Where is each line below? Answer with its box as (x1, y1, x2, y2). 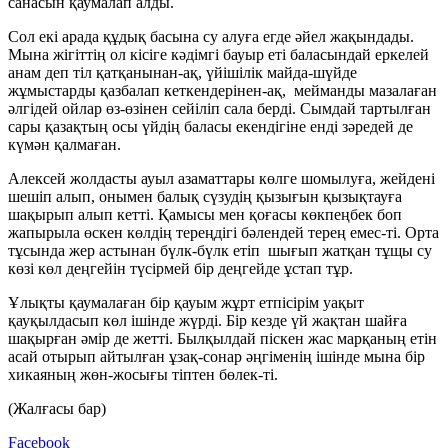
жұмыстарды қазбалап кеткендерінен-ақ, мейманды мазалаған (8, 81, 437, 99)
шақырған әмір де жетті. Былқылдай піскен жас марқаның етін (8, 329, 437, 347)
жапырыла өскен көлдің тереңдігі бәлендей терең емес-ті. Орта (8, 223, 439, 241)
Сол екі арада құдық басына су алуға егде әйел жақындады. (8, 27, 414, 45)
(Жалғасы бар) (8, 399, 106, 417)
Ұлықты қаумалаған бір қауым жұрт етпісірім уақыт (8, 293, 364, 311)
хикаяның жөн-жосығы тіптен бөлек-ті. (8, 365, 278, 383)
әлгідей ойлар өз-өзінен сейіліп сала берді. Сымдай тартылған (8, 99, 431, 117)
